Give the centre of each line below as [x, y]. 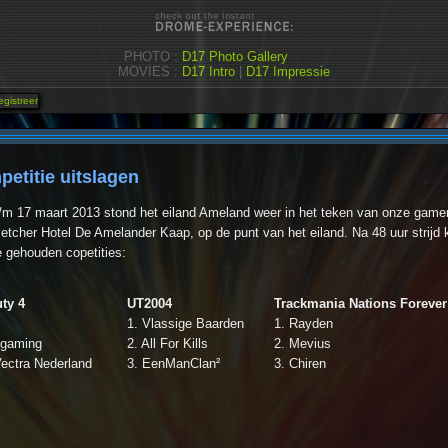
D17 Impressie [288, 71]
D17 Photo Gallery [235, 56]
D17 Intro [208, 71]
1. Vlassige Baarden [185, 323]
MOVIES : [150, 71]
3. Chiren [300, 363]
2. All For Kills [167, 343]
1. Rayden [303, 323]
